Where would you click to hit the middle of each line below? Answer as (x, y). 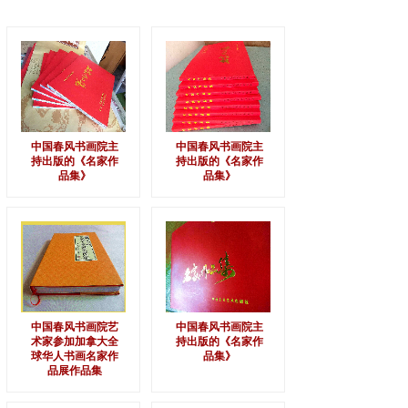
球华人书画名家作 (75, 356)
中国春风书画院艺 (75, 327)
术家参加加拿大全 (75, 342)
